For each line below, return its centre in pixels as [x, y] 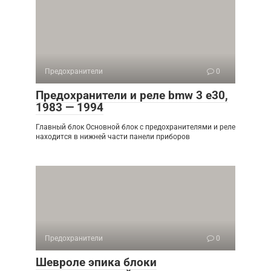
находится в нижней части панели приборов [113, 137]
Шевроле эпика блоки [96, 263]
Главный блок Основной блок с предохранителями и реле [135, 127]
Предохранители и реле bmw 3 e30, [132, 96]
